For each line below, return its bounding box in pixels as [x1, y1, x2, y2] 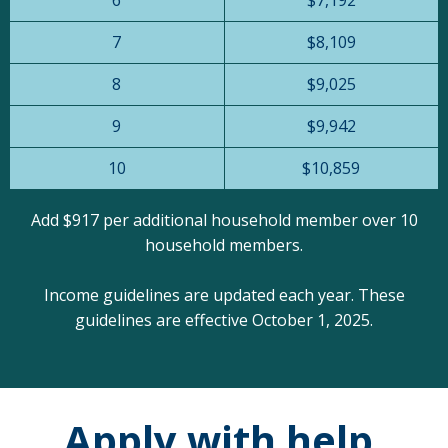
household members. [145, 234, 303, 257]
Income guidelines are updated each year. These [43, 284, 405, 307]
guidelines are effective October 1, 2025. [75, 309, 373, 332]
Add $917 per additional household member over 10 [30, 209, 418, 232]
